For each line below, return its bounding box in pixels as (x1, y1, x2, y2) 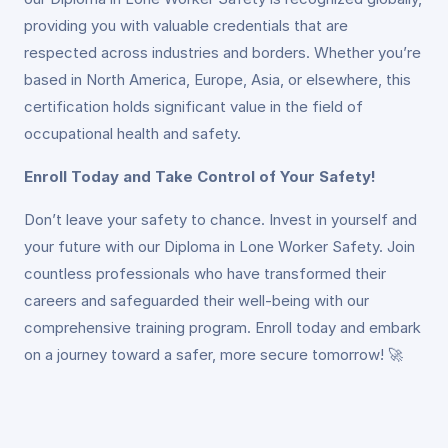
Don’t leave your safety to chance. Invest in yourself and (24, 210, 417, 229)
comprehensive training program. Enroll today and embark (24, 318, 421, 337)
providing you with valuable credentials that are (24, 16, 348, 35)
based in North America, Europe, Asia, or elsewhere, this (24, 70, 411, 89)
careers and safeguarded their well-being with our (24, 291, 369, 310)
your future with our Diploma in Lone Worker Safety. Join (24, 237, 415, 256)
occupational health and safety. (24, 124, 241, 143)
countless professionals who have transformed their (24, 264, 386, 283)
